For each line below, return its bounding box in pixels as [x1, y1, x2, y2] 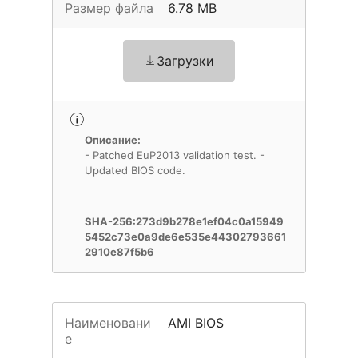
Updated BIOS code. [85, 164, 185, 177]
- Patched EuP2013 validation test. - [85, 149, 265, 161]
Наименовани [65, 315, 151, 331]
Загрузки [157, 53, 214, 69]
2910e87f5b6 [85, 245, 154, 258]
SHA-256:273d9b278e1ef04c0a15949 [85, 215, 284, 228]
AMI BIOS [168, 315, 225, 331]
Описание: [85, 133, 141, 146]
